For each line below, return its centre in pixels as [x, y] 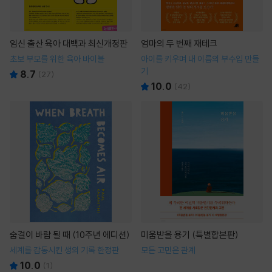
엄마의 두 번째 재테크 [179, 43]
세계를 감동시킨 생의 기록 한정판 [64, 250]
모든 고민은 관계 [168, 250]
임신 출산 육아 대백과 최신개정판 [69, 43]
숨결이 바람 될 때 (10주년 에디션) [70, 235]
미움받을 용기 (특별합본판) [190, 235]
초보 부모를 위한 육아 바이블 [57, 59]
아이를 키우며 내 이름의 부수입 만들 [200, 59]
